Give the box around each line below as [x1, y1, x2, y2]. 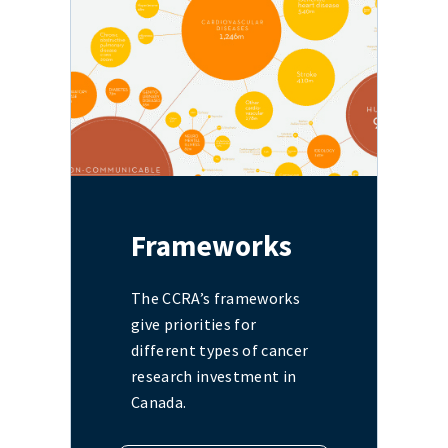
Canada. [131, 391, 187, 412]
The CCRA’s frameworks [131, 287, 300, 308]
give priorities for [131, 313, 257, 334]
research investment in [131, 365, 297, 386]
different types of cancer [131, 339, 309, 360]
